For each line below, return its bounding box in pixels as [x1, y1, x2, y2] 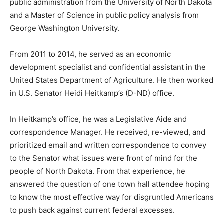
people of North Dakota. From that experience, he [10, 171, 185, 181]
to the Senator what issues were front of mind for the [10, 158, 197, 168]
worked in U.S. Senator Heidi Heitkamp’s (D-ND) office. [10, 93, 203, 103]
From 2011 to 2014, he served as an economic [10, 54, 171, 64]
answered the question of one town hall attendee [10, 184, 183, 194]
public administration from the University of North [10, 2, 185, 12]
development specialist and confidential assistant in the [10, 67, 206, 77]
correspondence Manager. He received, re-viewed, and [10, 132, 205, 142]
